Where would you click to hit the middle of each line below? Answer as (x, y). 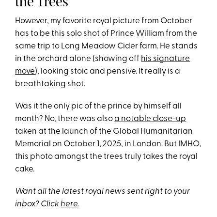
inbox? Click (38, 204)
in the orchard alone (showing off (78, 59)
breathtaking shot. (50, 84)
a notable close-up (150, 119)
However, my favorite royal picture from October (104, 21)
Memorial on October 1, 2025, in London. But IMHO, (108, 144)
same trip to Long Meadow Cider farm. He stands (107, 46)
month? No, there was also (65, 119)
